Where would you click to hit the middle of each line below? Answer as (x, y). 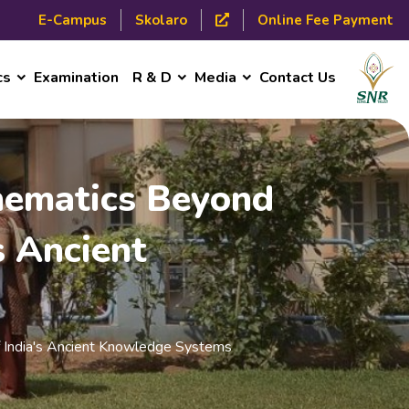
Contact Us (298, 78)
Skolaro (161, 20)
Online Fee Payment (325, 20)
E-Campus (72, 20)
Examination (76, 78)
